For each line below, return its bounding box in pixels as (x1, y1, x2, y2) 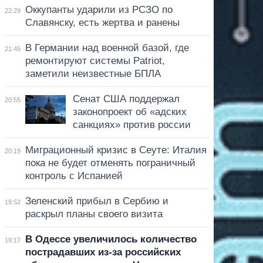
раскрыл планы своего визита (25, 208, 163, 220)
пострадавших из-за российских (25, 246, 181, 258)
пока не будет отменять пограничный (25, 157, 195, 168)
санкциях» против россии (72, 119, 191, 130)
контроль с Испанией (25, 170, 123, 181)
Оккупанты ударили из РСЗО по (25, 4, 173, 15)
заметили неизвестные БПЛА (25, 68, 161, 79)
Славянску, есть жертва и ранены (25, 16, 180, 28)
